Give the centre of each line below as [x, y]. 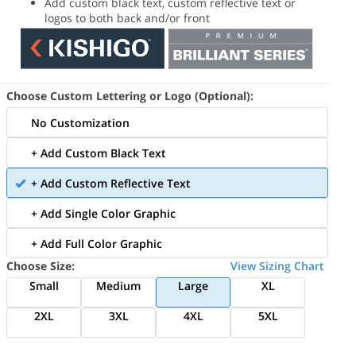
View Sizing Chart [277, 266]
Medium [119, 286]
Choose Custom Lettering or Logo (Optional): [130, 96]
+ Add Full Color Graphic [97, 244]
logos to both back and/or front [127, 17]
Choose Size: [41, 266]
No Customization [81, 123]
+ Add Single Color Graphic [104, 214]
